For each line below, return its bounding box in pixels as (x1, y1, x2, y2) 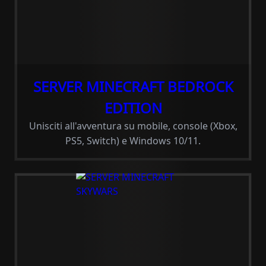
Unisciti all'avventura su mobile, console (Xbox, (28, 119, 237, 132)
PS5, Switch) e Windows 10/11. (65, 134, 201, 147)
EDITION (104, 98, 162, 118)
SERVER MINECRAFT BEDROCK (33, 77, 233, 96)
